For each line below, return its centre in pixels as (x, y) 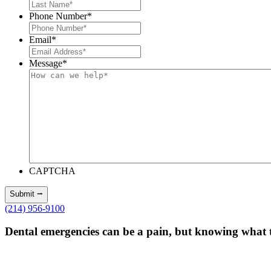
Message (46, 63)
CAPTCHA (52, 171)
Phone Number (58, 16)
